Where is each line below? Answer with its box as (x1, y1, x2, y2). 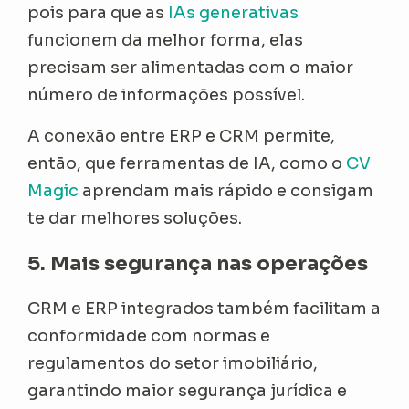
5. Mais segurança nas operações (27, 251, 369, 277)
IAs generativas (168, 3, 299, 24)
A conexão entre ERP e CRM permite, (27, 126, 336, 147)
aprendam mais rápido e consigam (79, 181, 374, 202)
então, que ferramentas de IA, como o (27, 153, 347, 174)
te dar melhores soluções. (27, 208, 243, 229)
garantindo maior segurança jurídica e (27, 381, 348, 402)
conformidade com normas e (27, 326, 271, 347)
